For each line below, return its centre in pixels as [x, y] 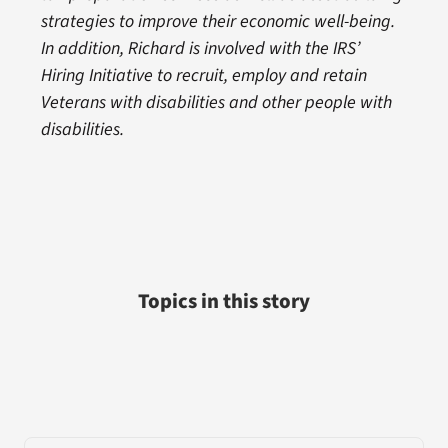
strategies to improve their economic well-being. [217, 22]
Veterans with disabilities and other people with [216, 103]
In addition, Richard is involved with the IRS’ [200, 49]
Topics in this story [224, 302]
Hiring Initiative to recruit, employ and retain [203, 76]
